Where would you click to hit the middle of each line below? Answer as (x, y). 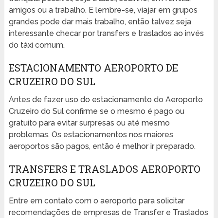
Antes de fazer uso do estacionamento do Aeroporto (106, 100)
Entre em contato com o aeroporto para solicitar (96, 201)
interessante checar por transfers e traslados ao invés (106, 34)
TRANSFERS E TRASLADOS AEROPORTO (104, 169)
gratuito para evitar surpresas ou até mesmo (89, 123)
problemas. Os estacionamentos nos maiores (91, 135)
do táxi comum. (36, 45)
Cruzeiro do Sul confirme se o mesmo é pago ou (96, 111)
